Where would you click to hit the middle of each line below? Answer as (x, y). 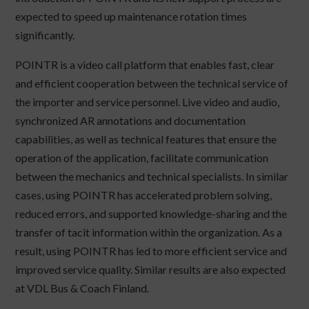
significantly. (45, 35)
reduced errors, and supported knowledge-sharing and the (151, 214)
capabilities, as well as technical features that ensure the (146, 139)
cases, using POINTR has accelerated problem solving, (144, 195)
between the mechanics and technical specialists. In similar (152, 177)
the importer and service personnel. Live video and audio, (148, 102)
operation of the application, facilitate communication (142, 158)
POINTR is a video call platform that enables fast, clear (145, 65)
